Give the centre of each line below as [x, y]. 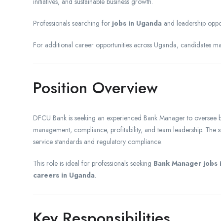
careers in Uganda [64, 175]
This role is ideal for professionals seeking [93, 163]
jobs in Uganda [137, 23]
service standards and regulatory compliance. [97, 141]
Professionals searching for [73, 23]
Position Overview [95, 88]
